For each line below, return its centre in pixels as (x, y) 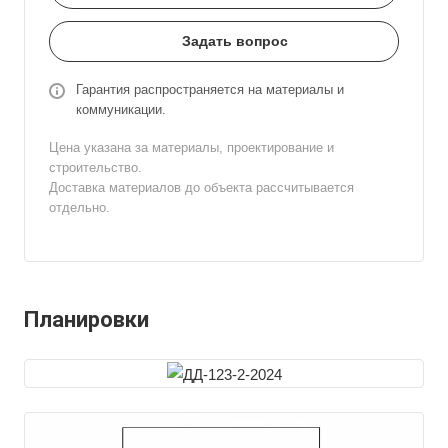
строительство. (95, 167)
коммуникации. (121, 109)
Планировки (86, 320)
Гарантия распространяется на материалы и (210, 89)
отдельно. (81, 207)
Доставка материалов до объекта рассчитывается (201, 187)
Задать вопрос (235, 41)
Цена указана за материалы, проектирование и (191, 147)
